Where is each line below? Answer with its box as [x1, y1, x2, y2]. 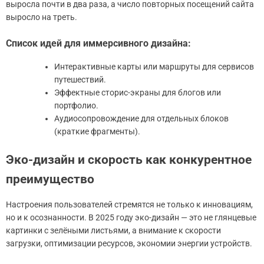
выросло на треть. [6, 12, 77, 22]
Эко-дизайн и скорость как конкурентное [6, 152, 252, 167]
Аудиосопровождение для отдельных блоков [54, 113, 229, 123]
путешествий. [54, 74, 106, 84]
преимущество [6, 171, 94, 186]
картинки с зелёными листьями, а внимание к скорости [6, 225, 221, 235]
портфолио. [54, 100, 98, 110]
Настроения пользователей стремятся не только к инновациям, [6, 199, 253, 209]
